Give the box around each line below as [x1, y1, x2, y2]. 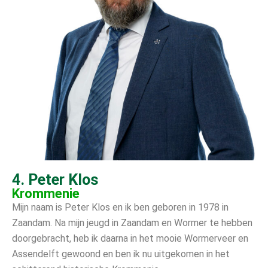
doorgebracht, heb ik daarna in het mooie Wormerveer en [12, 232, 248, 244]
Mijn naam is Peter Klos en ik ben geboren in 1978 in [12, 201, 229, 213]
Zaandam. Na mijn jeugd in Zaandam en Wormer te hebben [12, 217, 252, 229]
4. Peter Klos [12, 170, 99, 188]
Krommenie [12, 185, 80, 201]
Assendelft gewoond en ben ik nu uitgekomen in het [12, 248, 230, 260]
